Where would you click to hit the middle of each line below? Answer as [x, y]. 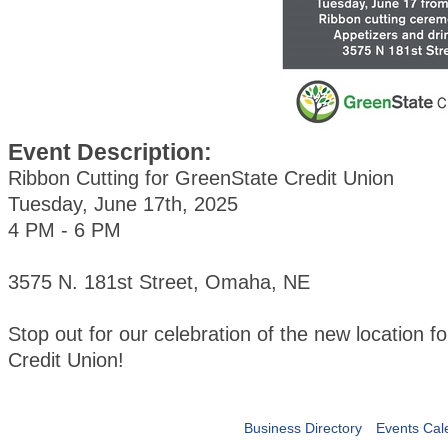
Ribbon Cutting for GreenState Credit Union [201, 178]
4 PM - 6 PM [64, 230]
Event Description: [110, 152]
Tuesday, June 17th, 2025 [123, 204]
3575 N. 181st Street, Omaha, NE [159, 282]
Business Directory [303, 428]
